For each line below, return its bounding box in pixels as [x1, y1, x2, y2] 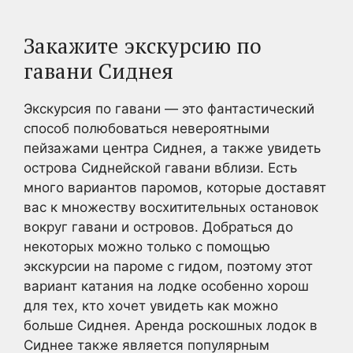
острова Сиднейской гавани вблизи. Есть [24, 159, 297, 176]
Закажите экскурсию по [24, 31, 262, 60]
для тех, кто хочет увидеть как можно [24, 297, 278, 314]
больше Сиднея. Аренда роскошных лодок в [24, 317, 318, 333]
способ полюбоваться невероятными [24, 120, 269, 136]
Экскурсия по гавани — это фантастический [24, 100, 314, 117]
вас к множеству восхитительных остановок [24, 199, 318, 215]
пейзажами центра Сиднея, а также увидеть [24, 139, 321, 156]
